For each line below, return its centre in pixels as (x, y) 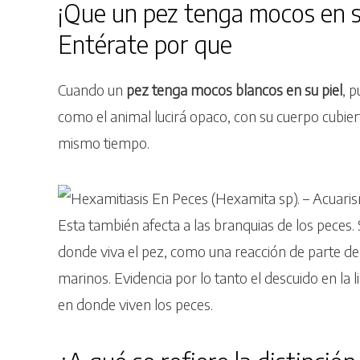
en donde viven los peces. (135, 305)
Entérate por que (145, 45)
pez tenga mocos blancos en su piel (234, 90)
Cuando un (92, 90)
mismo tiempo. (104, 143)
